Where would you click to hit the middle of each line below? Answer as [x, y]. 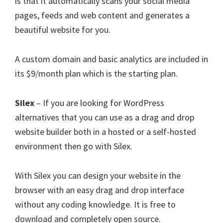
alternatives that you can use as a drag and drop [105, 117]
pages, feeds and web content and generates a [102, 15]
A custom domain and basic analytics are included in [111, 59]
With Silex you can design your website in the [98, 175]
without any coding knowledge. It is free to [95, 204]
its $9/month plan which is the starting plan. [96, 73]
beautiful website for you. [63, 30]
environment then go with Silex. [74, 146]
